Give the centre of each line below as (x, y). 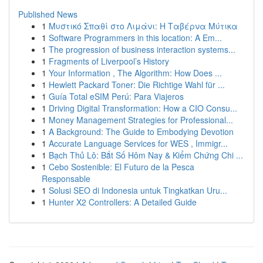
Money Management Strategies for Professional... (141, 120)
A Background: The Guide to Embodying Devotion (141, 131)
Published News (48, 14)
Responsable (66, 178)
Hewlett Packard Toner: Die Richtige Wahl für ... (137, 85)
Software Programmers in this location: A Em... (135, 38)
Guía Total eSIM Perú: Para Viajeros (116, 96)
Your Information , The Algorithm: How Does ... (135, 73)
